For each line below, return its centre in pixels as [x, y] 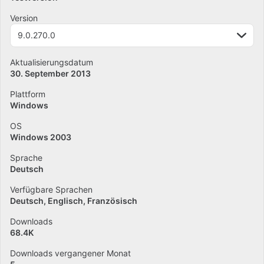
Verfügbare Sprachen [51, 189]
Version [24, 18]
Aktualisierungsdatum [52, 62]
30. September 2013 [50, 73]
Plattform [28, 94]
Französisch [112, 201]
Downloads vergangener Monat [70, 253]
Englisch [65, 201]
